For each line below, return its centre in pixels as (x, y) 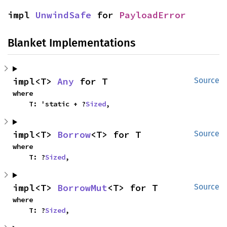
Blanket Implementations (71, 43)
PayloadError (153, 15)
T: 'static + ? (57, 104)
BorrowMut (82, 188)
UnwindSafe (63, 15)
